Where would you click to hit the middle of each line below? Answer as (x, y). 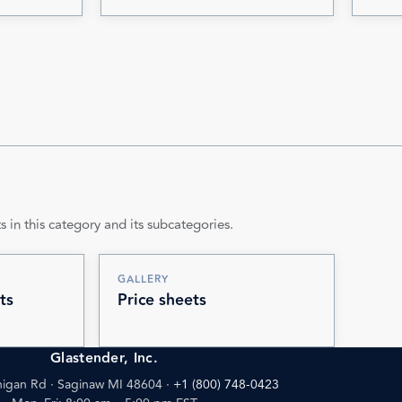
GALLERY (143, 280)
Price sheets (162, 300)
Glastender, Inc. (104, 358)
